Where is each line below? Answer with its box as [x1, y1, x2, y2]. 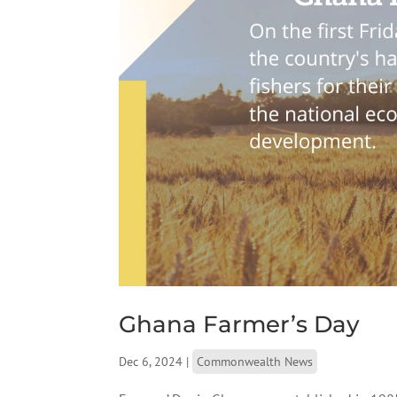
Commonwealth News [197, 353, 314, 370]
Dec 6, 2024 [119, 353, 183, 370]
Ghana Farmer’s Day [119, 309, 361, 339]
